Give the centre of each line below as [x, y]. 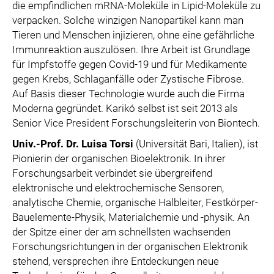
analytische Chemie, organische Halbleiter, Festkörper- [135, 202]
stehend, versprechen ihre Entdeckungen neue [116, 261]
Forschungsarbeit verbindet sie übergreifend [112, 173]
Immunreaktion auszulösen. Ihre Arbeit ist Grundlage [131, 50]
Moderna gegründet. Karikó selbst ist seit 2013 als [125, 108]
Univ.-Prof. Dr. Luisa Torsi [73, 144]
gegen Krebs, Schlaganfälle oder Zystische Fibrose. [128, 79]
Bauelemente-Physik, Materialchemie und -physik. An [131, 217]
